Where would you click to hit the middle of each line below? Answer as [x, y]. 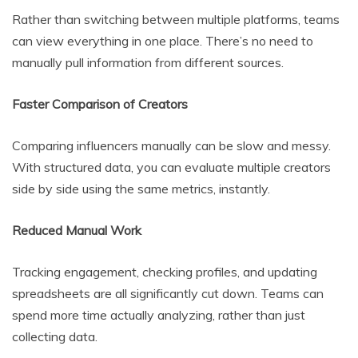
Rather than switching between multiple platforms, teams [176, 20]
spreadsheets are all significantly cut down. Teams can [168, 294]
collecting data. [55, 337]
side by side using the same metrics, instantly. [141, 189]
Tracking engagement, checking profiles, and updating [165, 272]
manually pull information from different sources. [148, 63]
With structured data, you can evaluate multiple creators [171, 167]
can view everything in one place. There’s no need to [163, 41]
